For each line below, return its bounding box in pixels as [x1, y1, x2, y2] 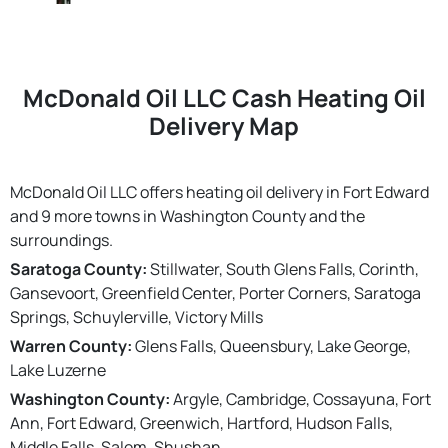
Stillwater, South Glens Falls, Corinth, [147, 257, 419, 280]
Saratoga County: [10, 257, 147, 280]
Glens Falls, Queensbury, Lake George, [132, 334, 411, 357]
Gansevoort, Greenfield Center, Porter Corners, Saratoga [10, 281, 421, 304]
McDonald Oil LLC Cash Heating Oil [22, 80, 426, 114]
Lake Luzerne [10, 358, 106, 381]
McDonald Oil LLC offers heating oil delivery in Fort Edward [10, 180, 429, 203]
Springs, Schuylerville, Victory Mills [10, 305, 263, 328]
